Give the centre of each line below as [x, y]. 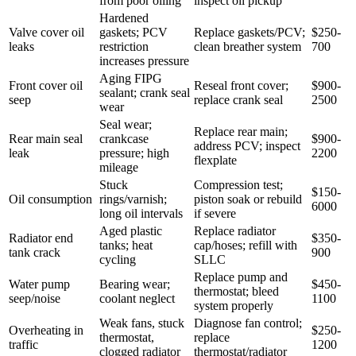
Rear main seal [46, 138]
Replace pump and [241, 277]
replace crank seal [238, 99]
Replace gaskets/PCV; [250, 32]
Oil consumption [50, 199]
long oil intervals [141, 213]
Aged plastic [131, 230]
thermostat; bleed [236, 291]
